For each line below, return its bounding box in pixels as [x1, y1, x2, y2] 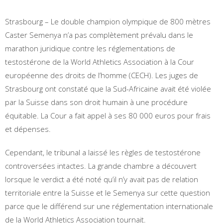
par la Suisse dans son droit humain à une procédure [5, 97, 188, 107]
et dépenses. [5, 123, 51, 134]
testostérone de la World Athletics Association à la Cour [5, 56, 194, 67]
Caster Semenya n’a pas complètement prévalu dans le [5, 29, 193, 40]
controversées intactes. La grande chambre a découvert [5, 160, 197, 171]
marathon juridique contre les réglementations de [5, 43, 175, 53]
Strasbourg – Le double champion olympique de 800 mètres [5, 16, 211, 26]
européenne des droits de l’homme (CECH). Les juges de [5, 70, 198, 80]
